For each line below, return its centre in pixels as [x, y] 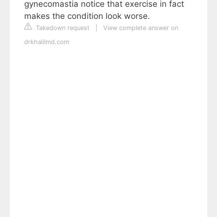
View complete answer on [141, 28]
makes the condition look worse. [87, 16]
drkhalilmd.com [47, 42]
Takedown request [62, 28]
